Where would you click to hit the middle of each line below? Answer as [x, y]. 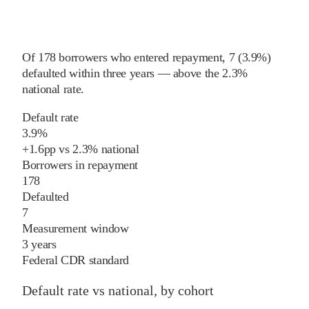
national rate [52, 89]
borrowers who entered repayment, [140, 58]
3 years [39, 245]
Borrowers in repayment [80, 165]
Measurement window [76, 229]
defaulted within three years [88, 73]
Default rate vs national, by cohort [118, 291]
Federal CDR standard [76, 260]
